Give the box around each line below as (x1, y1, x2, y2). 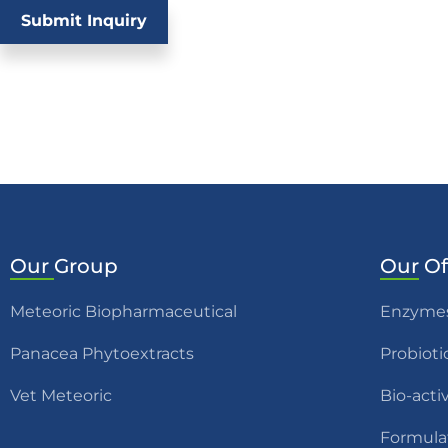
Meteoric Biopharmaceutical (10, 302, 237, 321)
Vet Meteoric (10, 386, 112, 405)
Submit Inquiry (21, 10, 147, 30)
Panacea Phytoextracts (10, 344, 194, 363)
